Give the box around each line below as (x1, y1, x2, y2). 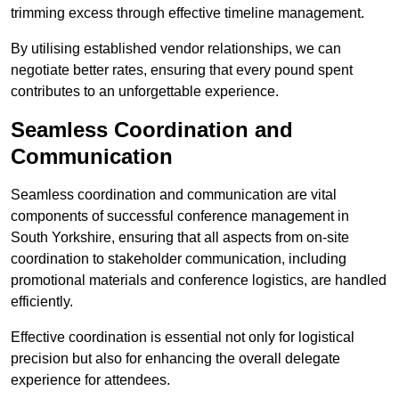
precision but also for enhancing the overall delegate (11, 351, 340, 367)
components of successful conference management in (11, 208, 349, 224)
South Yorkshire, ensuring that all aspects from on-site (11, 230, 349, 246)
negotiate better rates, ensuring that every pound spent (11, 62, 353, 78)
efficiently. (11, 294, 73, 310)
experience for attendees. (11, 372, 170, 388)
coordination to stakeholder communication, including (11, 251, 346, 267)
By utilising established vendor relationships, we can (11, 41, 341, 57)
